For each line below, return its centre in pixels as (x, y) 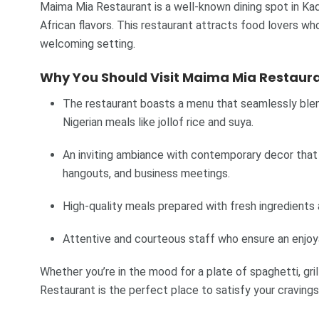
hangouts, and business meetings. (146, 174)
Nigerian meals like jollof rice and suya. (158, 122)
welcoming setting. (88, 43)
